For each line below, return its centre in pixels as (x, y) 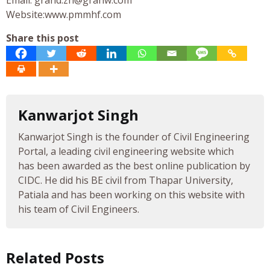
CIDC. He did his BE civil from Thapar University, (126, 181)
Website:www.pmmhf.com (64, 14)
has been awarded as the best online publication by (134, 166)
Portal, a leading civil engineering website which (126, 152)
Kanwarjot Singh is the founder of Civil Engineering (134, 137)
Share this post (42, 38)
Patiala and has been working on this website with (131, 195)
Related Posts (55, 258)
